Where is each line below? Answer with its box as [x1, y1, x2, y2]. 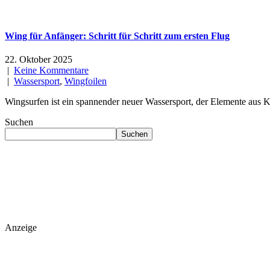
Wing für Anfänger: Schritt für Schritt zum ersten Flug [5, 30, 230, 41]
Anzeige [5, 222, 39, 233]
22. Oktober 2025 [5, 54, 72, 65]
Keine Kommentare [14, 65, 89, 76]
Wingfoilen [64, 76, 107, 87]
